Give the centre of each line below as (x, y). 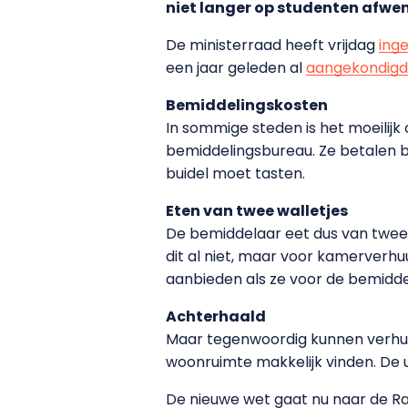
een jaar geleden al (236, 67)
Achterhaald (216, 316)
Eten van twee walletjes (257, 210)
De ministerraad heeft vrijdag (272, 45)
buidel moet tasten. (235, 173)
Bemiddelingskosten (247, 105)
